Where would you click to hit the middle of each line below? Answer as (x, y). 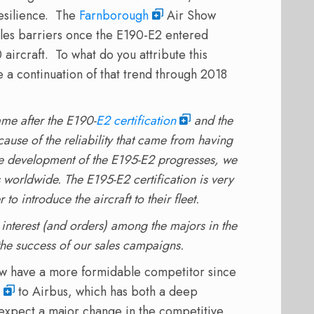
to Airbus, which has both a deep (106, 291)
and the (212, 120)
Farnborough (114, 15)
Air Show (190, 15)
